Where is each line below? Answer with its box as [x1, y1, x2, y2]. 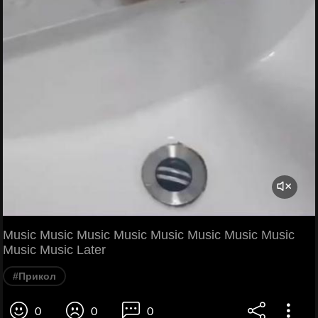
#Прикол [13, 270, 56, 282]
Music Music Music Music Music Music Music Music [3, 227, 295, 242]
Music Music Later [3, 242, 106, 257]
